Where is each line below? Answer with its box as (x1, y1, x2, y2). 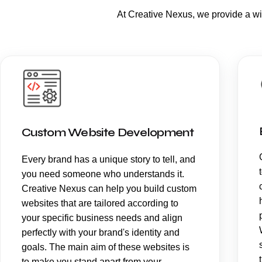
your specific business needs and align (22, 212, 182, 223)
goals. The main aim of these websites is (22, 242, 189, 252)
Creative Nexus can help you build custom (22, 183, 196, 194)
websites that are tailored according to (22, 198, 178, 208)
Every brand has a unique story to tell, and (22, 154, 195, 164)
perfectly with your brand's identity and (22, 227, 180, 237)
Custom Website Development (22, 125, 194, 140)
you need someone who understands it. (22, 168, 184, 179)
